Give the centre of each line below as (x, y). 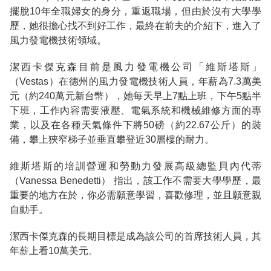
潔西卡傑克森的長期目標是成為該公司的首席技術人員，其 (135, 236)
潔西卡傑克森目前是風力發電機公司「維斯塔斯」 (135, 67)
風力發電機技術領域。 (58, 40)
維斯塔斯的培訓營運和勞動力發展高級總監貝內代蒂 (135, 166)
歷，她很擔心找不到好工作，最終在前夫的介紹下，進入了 (135, 25)
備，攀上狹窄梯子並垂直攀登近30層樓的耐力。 (112, 139)
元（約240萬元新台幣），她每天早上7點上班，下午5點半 (135, 96)
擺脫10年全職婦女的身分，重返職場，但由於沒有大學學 (135, 11)
